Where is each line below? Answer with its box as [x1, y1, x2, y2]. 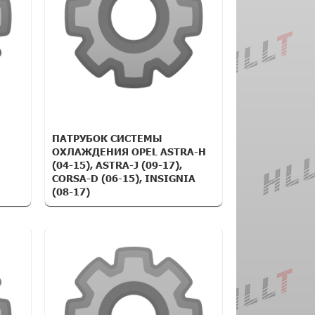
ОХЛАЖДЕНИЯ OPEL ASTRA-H [52, 146, 207, 157]
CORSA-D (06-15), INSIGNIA [52, 172, 196, 184]
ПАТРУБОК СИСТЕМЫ [52, 132, 162, 144]
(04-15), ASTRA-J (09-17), [52, 159, 183, 171]
